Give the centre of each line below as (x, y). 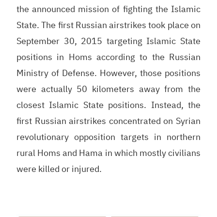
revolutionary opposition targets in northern (108, 137)
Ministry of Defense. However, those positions (108, 73)
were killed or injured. (59, 169)
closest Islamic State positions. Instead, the (108, 105)
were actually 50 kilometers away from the (108, 89)
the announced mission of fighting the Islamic (108, 9)
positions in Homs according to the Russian (108, 57)
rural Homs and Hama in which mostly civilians (108, 153)
